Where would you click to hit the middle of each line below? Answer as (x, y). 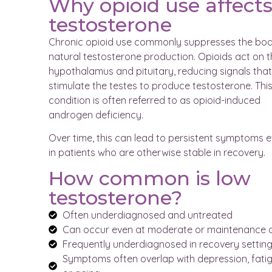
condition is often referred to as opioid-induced (155, 100)
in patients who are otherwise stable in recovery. (157, 153)
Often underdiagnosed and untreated (147, 215)
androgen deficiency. (96, 114)
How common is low (150, 178)
